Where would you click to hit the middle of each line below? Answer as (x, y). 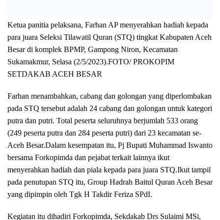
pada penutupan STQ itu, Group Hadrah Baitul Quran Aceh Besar (110, 182)
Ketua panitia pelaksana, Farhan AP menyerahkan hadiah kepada (108, 25)
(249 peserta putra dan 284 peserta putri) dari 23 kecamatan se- (104, 133)
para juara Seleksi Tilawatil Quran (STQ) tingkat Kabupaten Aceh (110, 37)
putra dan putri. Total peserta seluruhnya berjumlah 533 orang (103, 120)
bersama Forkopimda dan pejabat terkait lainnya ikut (88, 157)
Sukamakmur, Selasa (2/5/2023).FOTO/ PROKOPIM (91, 61)
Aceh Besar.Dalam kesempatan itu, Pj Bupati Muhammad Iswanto (110, 145)
